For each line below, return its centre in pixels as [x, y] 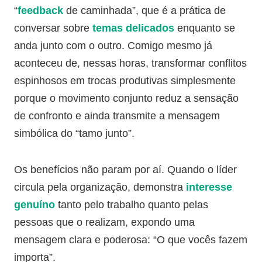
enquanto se [205, 28]
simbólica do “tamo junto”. [74, 133]
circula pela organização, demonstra [100, 187]
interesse [209, 187]
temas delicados [133, 28]
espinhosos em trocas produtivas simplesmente [125, 81]
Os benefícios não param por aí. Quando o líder [125, 170]
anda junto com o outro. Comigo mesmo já [113, 46]
